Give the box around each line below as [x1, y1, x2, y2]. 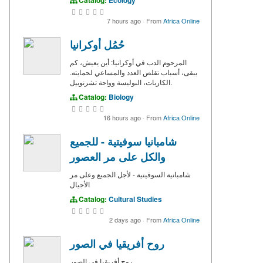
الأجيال [70, 178, 90, 189]
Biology [109, 91, 134, 102]
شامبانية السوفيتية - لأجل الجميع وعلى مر [70, 168, 191, 179]
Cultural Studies [109, 193, 162, 204]
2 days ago [109, 214, 143, 224]
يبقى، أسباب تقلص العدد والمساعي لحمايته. [70, 66, 197, 77]
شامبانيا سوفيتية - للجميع [70, 133, 177, 149]
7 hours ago [107, 15, 143, 25]
